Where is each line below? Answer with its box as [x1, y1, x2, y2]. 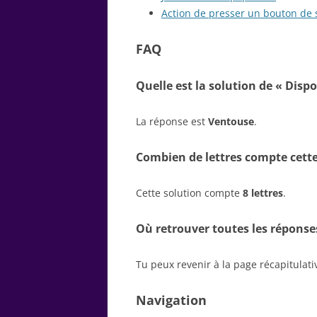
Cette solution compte [136, 185, 243, 200]
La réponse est [136, 114, 208, 128]
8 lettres [243, 185, 283, 200]
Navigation [136, 291, 207, 309]
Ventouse [208, 114, 254, 128]
